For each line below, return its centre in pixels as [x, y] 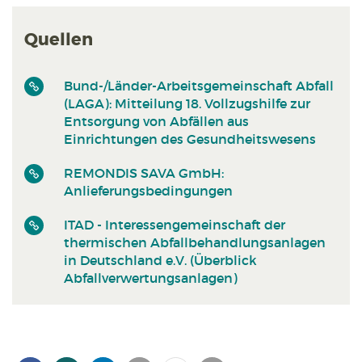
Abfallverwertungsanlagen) [151, 278]
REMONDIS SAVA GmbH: [144, 173]
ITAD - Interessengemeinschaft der [175, 224]
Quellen [59, 40]
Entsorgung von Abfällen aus [156, 121]
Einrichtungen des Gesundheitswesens [190, 139]
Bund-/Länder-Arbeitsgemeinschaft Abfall [199, 85]
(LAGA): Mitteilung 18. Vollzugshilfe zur [187, 103]
